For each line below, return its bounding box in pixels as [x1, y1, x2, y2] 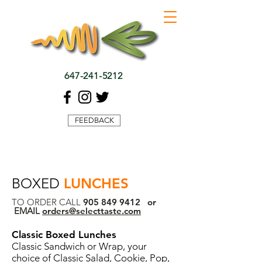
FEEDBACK [74, 116, 114, 125]
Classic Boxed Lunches [12, 229, 116, 240]
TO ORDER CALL [12, 196, 83, 208]
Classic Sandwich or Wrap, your [12, 240, 147, 252]
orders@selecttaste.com [42, 205, 141, 216]
